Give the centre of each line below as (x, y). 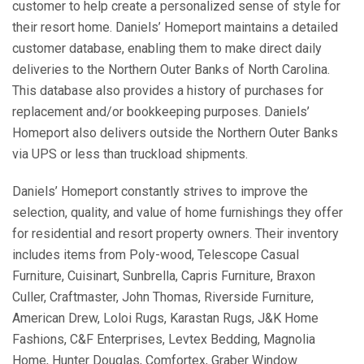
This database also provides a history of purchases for (168, 90)
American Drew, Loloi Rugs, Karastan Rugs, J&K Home (165, 318)
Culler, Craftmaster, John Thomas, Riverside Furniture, (163, 297)
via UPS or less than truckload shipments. (130, 154)
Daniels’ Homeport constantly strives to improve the (160, 191)
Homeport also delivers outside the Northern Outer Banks (175, 132)
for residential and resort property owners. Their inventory (175, 233)
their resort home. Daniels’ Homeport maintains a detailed (175, 27)
